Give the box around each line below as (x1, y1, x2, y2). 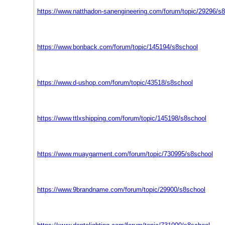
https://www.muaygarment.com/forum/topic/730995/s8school (37, 150, 213, 158)
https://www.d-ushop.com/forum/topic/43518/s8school (37, 79, 193, 86)
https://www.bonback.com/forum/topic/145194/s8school (37, 43, 198, 51)
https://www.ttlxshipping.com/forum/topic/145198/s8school (37, 115, 206, 122)
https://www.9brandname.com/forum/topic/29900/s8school (37, 186, 205, 193)
